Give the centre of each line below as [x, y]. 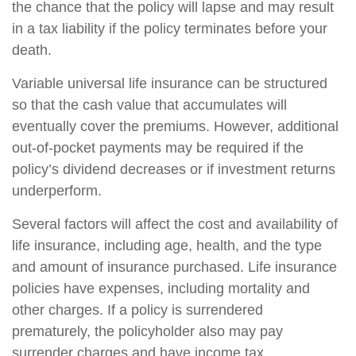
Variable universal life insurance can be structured [170, 83]
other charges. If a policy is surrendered [137, 310]
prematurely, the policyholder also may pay [147, 331]
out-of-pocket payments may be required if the [158, 147]
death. [32, 50]
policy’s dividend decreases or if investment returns [174, 169]
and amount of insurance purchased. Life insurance [174, 267]
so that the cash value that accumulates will [149, 104]
